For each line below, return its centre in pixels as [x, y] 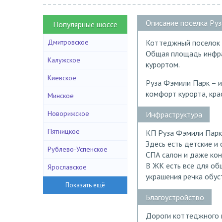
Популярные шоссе [85, 24]
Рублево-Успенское [78, 149]
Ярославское [67, 167]
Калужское [64, 60]
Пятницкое [64, 131]
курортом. [163, 65]
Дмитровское [68, 42]
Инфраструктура [174, 115]
